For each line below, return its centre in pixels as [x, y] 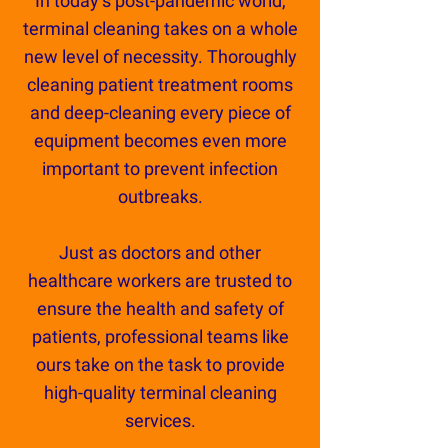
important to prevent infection [160, 168]
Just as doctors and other [160, 252]
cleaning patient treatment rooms [160, 84]
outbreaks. [160, 196]
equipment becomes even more [160, 140]
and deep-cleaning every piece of [160, 112]
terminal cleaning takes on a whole [160, 28]
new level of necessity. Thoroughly [160, 56]
